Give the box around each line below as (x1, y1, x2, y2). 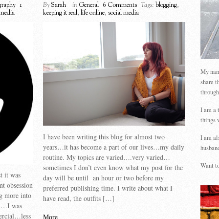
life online (80, 9, 105, 18)
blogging (155, 1, 177, 10)
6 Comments (102, 1, 137, 10)
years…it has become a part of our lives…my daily (43, 142, 184, 152)
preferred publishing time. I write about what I (43, 183, 173, 193)
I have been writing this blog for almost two (43, 131, 165, 141)
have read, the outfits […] (43, 193, 114, 203)
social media (108, 9, 139, 18)
